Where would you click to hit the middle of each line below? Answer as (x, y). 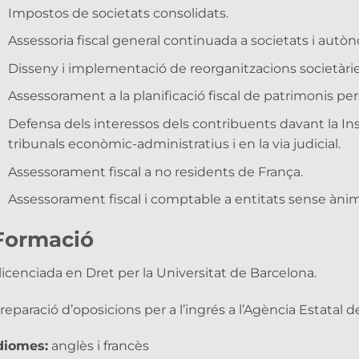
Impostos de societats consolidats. (118, 13)
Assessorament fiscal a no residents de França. (155, 171)
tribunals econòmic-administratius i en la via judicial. (174, 143)
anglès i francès (99, 346)
